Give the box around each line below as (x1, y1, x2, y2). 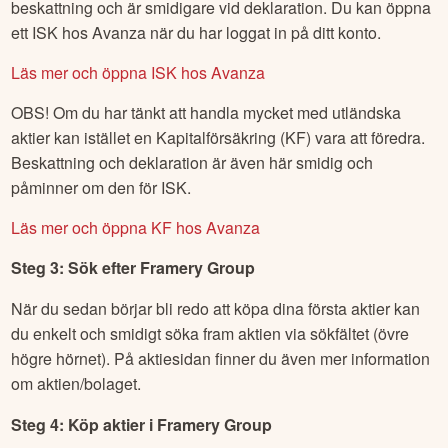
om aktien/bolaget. (11, 372, 142, 396)
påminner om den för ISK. (11, 176, 192, 200)
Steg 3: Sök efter (11, 256, 141, 280)
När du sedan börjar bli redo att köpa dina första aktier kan (11, 297, 421, 321)
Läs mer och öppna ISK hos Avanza (11, 61, 266, 85)
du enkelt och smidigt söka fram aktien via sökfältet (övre (11, 322, 410, 346)
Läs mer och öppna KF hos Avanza (11, 216, 261, 240)
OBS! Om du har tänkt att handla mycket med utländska (11, 101, 402, 125)
